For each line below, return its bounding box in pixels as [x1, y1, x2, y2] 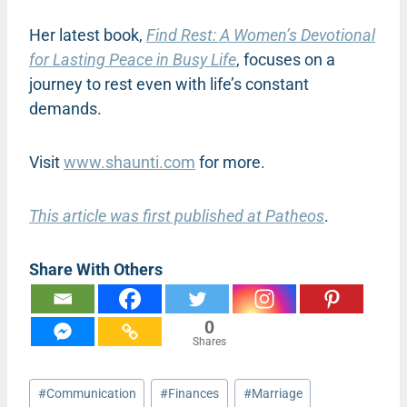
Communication [45, 386, 136, 402]
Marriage [251, 386, 303, 402]
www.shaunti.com [64, 152, 195, 172]
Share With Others [29, 259, 163, 279]
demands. [29, 98, 102, 118]
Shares [192, 334, 226, 348]
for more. [195, 152, 265, 172]
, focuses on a [236, 49, 335, 69]
